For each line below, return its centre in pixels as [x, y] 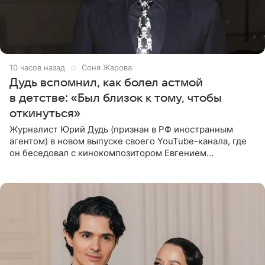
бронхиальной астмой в [61, 176]
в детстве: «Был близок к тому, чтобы [116, 98]
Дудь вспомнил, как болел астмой [106, 83]
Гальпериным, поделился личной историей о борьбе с [128, 164]
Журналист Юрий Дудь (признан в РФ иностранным [121, 129]
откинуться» [45, 113]
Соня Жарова [107, 67]
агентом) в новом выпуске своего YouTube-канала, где [128, 141]
